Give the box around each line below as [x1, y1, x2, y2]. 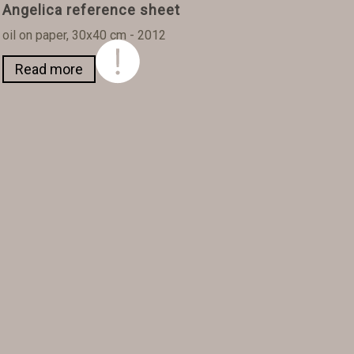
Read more [14, 61, 83, 78]
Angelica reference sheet [2, 2, 180, 19]
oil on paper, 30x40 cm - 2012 [2, 28, 166, 43]
